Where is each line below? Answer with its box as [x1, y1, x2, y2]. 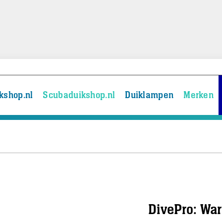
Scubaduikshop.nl [43, 89, 115, 102]
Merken [183, 89, 214, 102]
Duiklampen [125, 89, 174, 102]
